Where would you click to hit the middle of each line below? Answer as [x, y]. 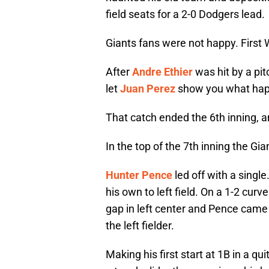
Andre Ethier [162, 72]
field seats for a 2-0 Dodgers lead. [185, 14]
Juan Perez [148, 89]
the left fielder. [140, 226]
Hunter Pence [139, 175]
